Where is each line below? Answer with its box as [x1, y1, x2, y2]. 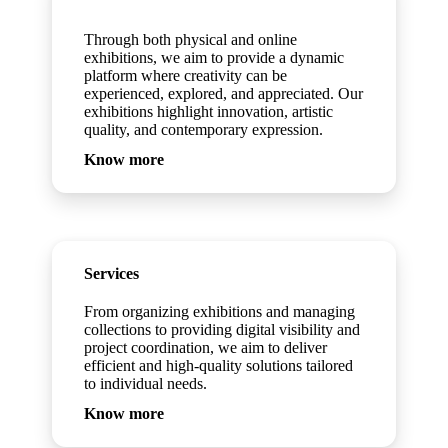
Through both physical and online [84, 31, 298, 48]
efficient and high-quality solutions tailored [84, 357, 354, 374]
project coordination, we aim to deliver [84, 339, 328, 356]
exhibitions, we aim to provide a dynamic [84, 49, 345, 66]
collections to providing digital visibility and [84, 321, 361, 338]
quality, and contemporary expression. [84, 121, 324, 138]
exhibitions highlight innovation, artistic [84, 103, 334, 120]
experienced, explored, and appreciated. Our [84, 85, 364, 102]
